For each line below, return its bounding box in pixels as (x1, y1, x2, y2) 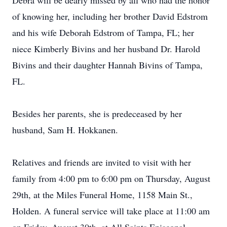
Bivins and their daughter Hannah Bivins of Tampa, (12, 59, 203, 71)
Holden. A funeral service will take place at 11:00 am (12, 205, 210, 217)
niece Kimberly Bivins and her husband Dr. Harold (12, 43, 200, 55)
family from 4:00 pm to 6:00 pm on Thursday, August (12, 172, 210, 184)
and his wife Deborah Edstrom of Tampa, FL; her (12, 26, 194, 39)
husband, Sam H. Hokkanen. (12, 124, 118, 136)
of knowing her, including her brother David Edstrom (12, 10, 208, 22)
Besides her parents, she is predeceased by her (12, 107, 182, 120)
